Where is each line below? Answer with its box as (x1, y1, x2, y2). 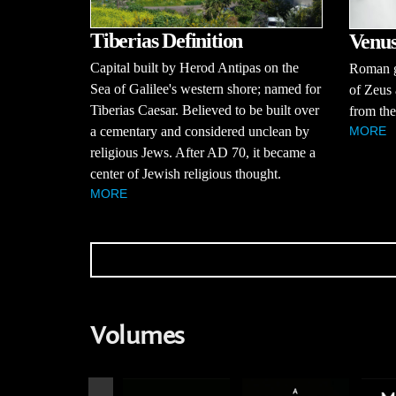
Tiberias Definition (90, 28, 243, 52)
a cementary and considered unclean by (90, 123, 309, 139)
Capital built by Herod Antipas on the (90, 59, 299, 75)
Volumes (90, 320, 185, 351)
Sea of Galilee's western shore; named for (90, 80, 321, 96)
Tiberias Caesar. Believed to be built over (90, 102, 319, 118)
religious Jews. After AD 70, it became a (90, 144, 316, 160)
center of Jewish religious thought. (90, 165, 281, 181)
